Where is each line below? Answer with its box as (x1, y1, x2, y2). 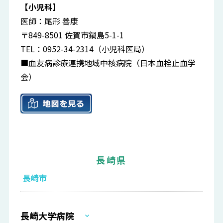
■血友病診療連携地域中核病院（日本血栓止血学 (20, 57, 196, 69)
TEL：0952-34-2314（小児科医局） (20, 43, 150, 55)
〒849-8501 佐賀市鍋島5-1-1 (20, 29, 124, 41)
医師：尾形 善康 (20, 15, 79, 27)
